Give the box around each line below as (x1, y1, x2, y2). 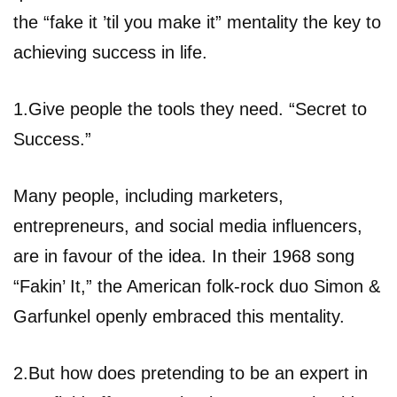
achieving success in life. (13, 42, 207, 62)
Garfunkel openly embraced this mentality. (13, 306, 345, 326)
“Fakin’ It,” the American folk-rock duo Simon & (13, 276, 380, 296)
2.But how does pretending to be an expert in (13, 362, 368, 383)
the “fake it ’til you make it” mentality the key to (13, 12, 381, 32)
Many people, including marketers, (13, 185, 284, 206)
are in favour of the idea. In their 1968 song (13, 245, 354, 266)
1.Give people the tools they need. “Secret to (13, 98, 367, 119)
